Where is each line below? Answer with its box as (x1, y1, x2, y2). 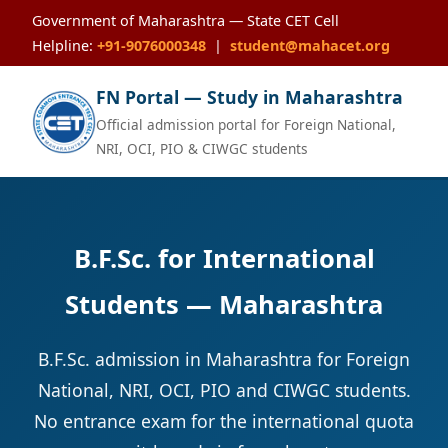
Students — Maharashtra (65, 287, 383, 322)
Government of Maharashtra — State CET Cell (32, 11, 339, 30)
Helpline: (32, 36, 97, 55)
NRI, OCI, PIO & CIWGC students (96, 139, 308, 158)
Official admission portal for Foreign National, (96, 115, 396, 134)
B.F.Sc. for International (73, 241, 375, 276)
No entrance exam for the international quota (34, 409, 414, 433)
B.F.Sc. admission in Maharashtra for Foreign (38, 347, 410, 371)
